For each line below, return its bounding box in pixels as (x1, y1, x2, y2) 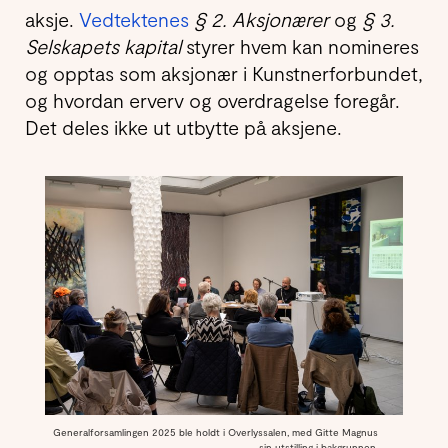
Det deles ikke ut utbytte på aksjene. (25, 115, 342, 139)
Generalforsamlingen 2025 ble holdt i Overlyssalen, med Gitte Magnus (52, 425, 378, 438)
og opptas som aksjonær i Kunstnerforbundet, (25, 61, 423, 85)
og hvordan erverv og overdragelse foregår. (25, 88, 400, 112)
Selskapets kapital (25, 34, 181, 58)
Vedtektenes (79, 7, 189, 31)
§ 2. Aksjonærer (194, 7, 329, 31)
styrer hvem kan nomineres (181, 34, 419, 58)
